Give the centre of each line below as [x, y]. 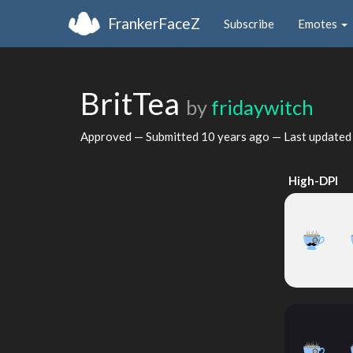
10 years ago [235, 136]
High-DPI [314, 180]
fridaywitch [262, 107]
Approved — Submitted [141, 136]
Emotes [319, 23]
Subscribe [249, 23]
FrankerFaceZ [154, 23]
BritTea [133, 103]
